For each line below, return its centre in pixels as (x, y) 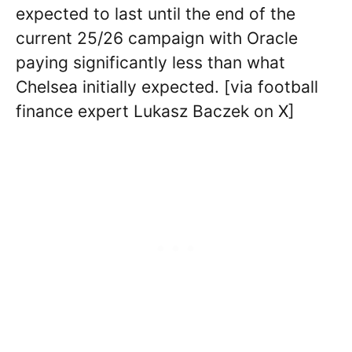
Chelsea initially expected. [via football (167, 86)
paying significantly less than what (150, 62)
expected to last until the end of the (156, 13)
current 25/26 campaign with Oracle (157, 38)
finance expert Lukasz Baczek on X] (155, 111)
